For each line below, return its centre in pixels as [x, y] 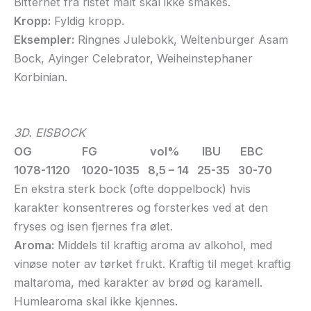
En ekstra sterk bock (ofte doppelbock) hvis [132, 189]
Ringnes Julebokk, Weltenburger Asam [181, 40]
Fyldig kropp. [87, 21]
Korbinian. [41, 77]
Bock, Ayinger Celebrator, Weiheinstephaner [133, 59]
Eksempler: [44, 40]
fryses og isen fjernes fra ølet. [93, 227]
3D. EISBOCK [50, 133]
